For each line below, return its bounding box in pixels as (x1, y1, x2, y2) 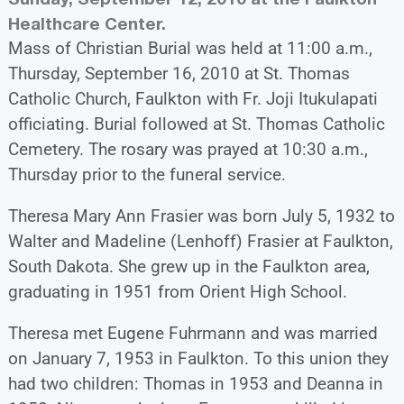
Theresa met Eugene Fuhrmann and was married (7, 322, 378, 344)
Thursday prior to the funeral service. (7, 163, 286, 185)
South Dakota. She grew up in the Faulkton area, (7, 255, 370, 277)
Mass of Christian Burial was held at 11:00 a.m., (7, 37, 372, 59)
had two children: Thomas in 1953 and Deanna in (7, 372, 383, 394)
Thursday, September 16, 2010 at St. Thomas (7, 62, 350, 84)
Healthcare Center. (7, 12, 166, 33)
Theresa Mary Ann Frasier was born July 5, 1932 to (7, 205, 395, 226)
